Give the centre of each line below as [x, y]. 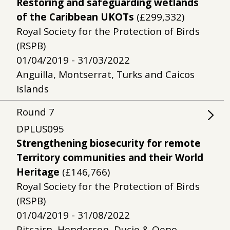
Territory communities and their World [110, 158]
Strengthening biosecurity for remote [109, 143]
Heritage [38, 172]
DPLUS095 [40, 129]
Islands [33, 89]
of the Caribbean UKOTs [75, 17]
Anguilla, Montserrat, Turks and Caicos [106, 74]
